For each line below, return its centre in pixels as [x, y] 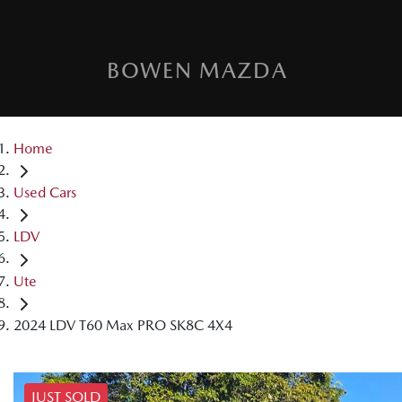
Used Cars [45, 193]
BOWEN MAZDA [197, 70]
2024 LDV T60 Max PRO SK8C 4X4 [123, 325]
